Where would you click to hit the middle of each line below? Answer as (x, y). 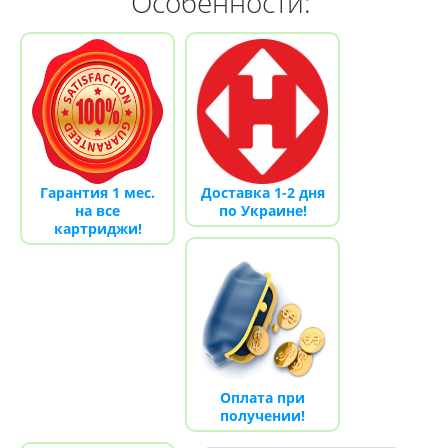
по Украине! (262, 210)
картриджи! (97, 228)
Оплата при (262, 397)
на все (97, 210)
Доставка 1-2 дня (262, 192)
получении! (262, 415)
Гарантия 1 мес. (97, 192)
